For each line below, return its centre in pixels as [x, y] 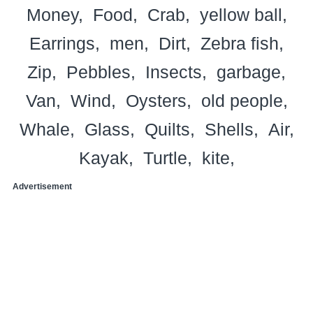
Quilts [167, 129]
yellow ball [241, 14]
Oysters [156, 100]
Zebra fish [240, 43]
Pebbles [99, 72]
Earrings [62, 43]
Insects [174, 72]
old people [242, 100]
